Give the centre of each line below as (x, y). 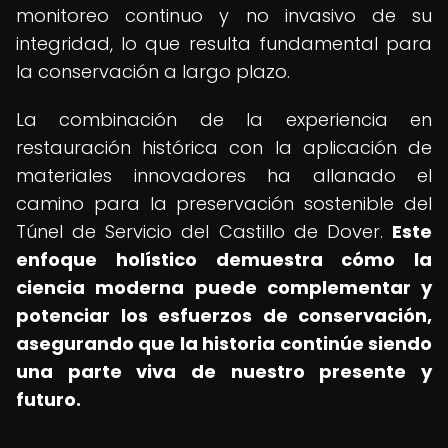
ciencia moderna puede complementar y (224, 287)
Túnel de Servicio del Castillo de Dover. (204, 231)
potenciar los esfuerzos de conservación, (224, 315)
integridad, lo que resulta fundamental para (224, 43)
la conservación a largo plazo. (153, 71)
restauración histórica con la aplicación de (224, 147)
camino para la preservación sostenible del (224, 203)
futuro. (48, 399)
